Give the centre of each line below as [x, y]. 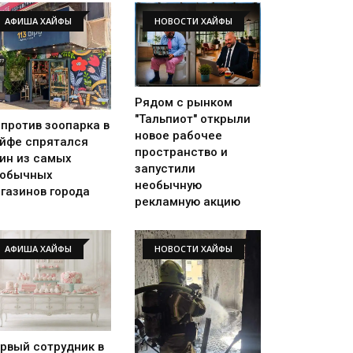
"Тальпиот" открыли [193, 119]
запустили [165, 168]
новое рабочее [178, 135]
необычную [168, 185]
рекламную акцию [188, 201]
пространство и [181, 152]
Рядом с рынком [184, 102]
